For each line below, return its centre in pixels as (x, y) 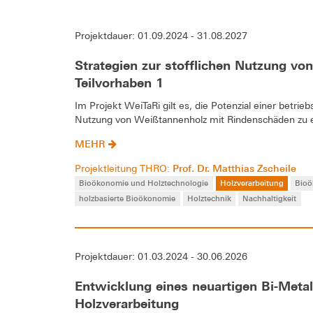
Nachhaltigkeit (270, 198)
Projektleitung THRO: (124, 168)
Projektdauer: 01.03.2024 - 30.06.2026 (161, 257)
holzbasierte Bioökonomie (128, 198)
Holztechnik (209, 198)
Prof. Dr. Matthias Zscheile (234, 168)
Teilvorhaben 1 (119, 82)
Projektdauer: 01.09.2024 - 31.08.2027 (161, 35)
